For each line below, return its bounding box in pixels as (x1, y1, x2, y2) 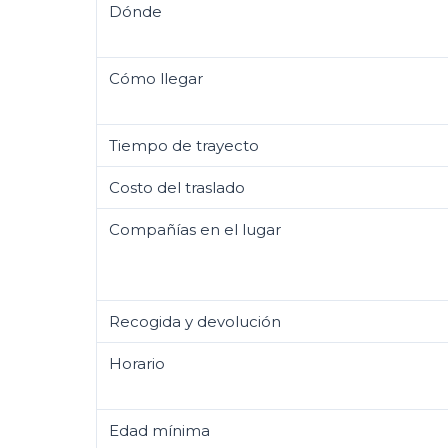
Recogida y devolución (109, 312, 281, 331)
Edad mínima (109, 421, 210, 440)
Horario (109, 354, 165, 373)
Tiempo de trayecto (109, 136, 259, 155)
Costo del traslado (109, 178, 245, 197)
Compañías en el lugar (109, 220, 281, 239)
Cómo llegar (109, 69, 203, 88)
